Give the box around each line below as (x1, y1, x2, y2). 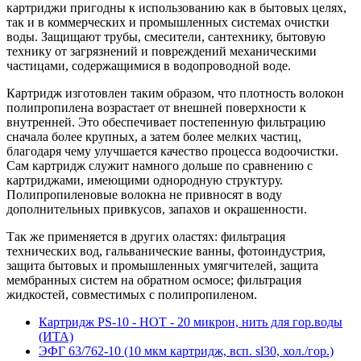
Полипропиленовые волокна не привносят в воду (6, 187, 282, 201)
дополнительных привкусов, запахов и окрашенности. (6, 201, 307, 216)
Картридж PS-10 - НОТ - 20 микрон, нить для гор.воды (39, 314, 342, 329)
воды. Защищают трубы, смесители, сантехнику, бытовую (6, 29, 326, 44)
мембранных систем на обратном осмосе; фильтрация (6, 272, 301, 287)
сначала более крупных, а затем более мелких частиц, (6, 129, 301, 143)
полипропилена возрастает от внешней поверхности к (6, 100, 306, 114)
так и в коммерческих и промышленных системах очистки (6, 15, 330, 29)
